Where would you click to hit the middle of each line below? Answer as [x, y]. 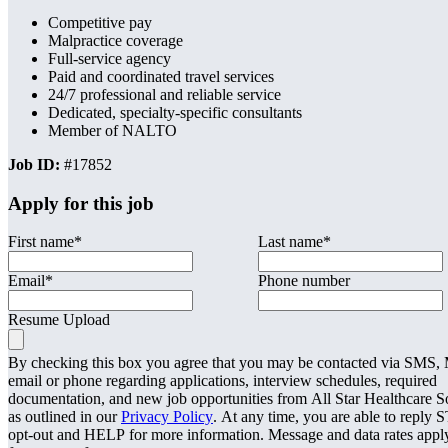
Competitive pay [100, 22]
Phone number [304, 281]
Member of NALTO [112, 130]
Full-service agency [109, 58]
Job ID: [34, 164]
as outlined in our [64, 417]
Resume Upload [59, 320]
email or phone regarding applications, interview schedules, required [222, 381]
